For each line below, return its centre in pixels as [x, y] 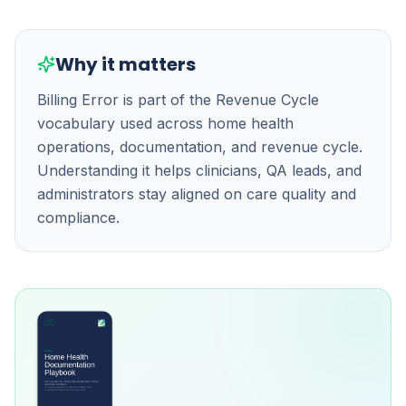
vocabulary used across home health [165, 123]
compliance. [78, 217]
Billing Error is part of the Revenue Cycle [178, 100]
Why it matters [126, 64]
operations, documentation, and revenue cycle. [200, 147]
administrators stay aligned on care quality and [197, 194]
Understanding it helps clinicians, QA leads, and [199, 170]
